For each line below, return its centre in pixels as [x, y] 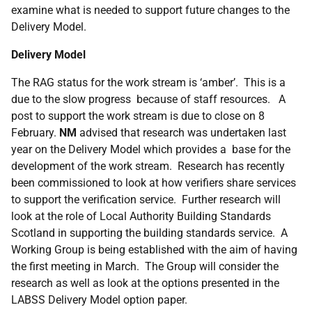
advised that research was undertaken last [181, 133]
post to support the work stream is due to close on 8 [138, 116]
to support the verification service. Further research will [146, 200]
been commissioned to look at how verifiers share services [154, 183]
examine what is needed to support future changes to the [150, 10]
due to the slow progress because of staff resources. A [148, 99]
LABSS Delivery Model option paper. [99, 300]
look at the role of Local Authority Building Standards [141, 216]
